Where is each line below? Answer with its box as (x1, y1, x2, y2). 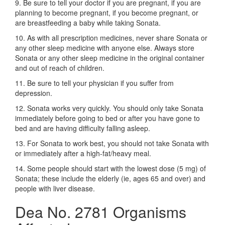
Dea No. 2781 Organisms (15, 201, 186, 222)
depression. (15, 88, 52, 98)
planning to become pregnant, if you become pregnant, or (15, 8, 198, 18)
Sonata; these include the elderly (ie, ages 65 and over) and (15, 173, 205, 183)
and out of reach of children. (15, 63, 104, 73)
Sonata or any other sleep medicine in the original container (15, 53, 204, 63)
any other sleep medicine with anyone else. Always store (15, 43, 194, 53)
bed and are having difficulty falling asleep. (15, 123, 150, 133)
